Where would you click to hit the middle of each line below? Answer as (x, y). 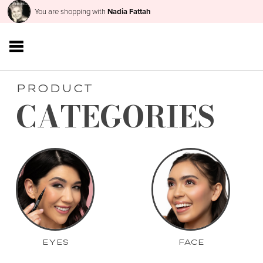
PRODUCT (54, 88)
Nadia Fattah (129, 11)
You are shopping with (71, 11)
